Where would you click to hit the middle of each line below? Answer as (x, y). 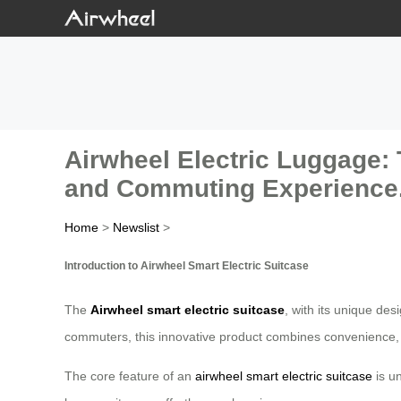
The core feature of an (130, 376)
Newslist (136, 228)
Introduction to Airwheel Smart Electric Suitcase (187, 265)
